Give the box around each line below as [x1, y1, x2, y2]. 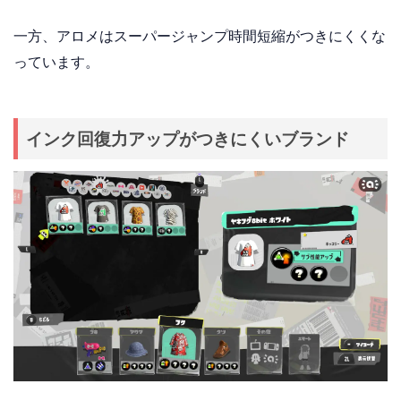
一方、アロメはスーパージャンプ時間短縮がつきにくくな [13, 28, 386, 44]
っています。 [13, 54, 99, 70]
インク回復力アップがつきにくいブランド [26, 129, 350, 149]
